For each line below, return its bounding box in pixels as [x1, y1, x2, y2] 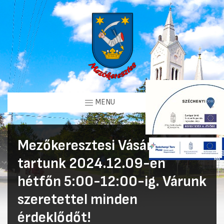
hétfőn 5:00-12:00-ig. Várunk [17, 172, 206, 190]
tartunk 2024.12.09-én [17, 154, 165, 172]
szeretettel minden [17, 190, 137, 208]
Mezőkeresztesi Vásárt [17, 136, 158, 154]
